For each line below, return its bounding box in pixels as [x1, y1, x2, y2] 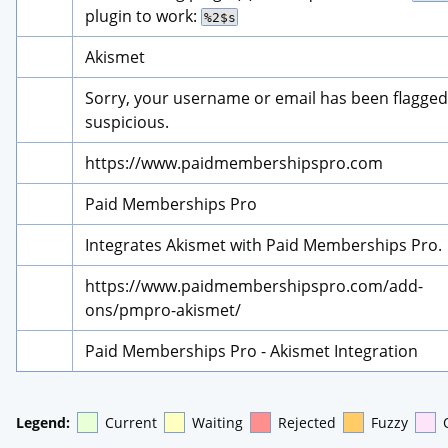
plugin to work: [85, 4, 201, 27]
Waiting [192, 412, 243, 432]
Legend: [16, 412, 70, 432]
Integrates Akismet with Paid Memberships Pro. [85, 233, 442, 256]
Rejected [278, 412, 336, 432]
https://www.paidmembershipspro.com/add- [85, 274, 423, 297]
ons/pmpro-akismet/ [85, 298, 241, 321]
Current [105, 412, 157, 432]
